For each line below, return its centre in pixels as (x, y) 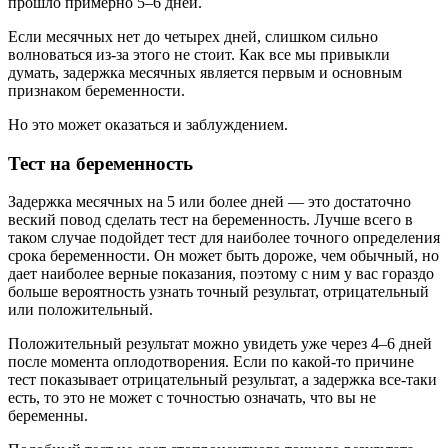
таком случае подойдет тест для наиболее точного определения (224, 238)
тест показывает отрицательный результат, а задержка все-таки (222, 380)
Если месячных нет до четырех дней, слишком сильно (193, 36)
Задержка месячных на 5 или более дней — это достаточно (209, 202)
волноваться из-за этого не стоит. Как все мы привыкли (199, 54)
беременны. (48, 416)
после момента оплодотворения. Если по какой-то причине (211, 362)
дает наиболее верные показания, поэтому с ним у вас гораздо (221, 274)
